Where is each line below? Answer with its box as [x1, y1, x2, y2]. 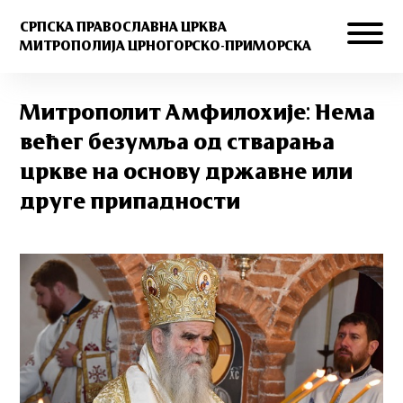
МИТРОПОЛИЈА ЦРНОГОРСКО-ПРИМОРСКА [20, 39, 312, 53]
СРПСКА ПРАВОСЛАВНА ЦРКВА [20, 20, 228, 34]
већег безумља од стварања [20, 132, 336, 154]
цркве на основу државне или [20, 162, 354, 184]
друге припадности [20, 192, 241, 213]
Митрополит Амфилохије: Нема [20, 103, 376, 124]
